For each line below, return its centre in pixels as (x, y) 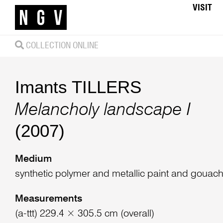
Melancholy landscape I (103, 111)
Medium (33, 160)
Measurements (48, 199)
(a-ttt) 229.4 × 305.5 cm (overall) (84, 214)
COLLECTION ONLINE (61, 46)
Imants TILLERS (78, 87)
